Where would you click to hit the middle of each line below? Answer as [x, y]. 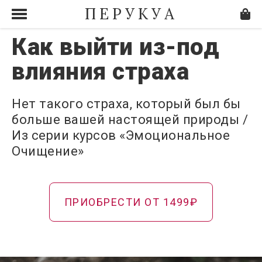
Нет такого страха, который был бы [126, 104]
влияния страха [100, 72]
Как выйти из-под [116, 47]
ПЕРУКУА [131, 14]
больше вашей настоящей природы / [130, 120]
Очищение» [48, 151]
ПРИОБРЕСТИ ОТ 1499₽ [131, 202]
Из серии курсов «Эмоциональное [121, 135]
